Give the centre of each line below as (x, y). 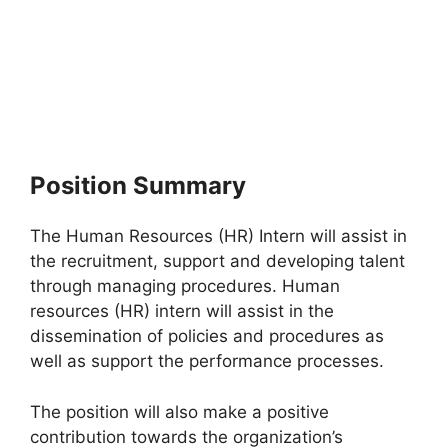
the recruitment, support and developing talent (217, 261)
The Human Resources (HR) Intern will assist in (218, 236)
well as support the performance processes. (207, 361)
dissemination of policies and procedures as (207, 336)
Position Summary (138, 185)
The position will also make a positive (179, 411)
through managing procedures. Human (185, 286)
